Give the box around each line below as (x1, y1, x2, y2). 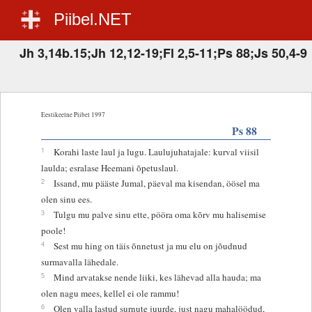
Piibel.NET (54, 10, 132, 29)
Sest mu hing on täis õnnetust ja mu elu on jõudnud (53, 239, 247, 252)
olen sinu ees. (40, 192, 92, 205)
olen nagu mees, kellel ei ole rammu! (40, 286, 179, 299)
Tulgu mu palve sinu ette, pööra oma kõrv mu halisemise (53, 208, 266, 221)
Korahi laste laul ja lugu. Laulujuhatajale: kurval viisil (53, 145, 259, 158)
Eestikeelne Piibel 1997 (40, 109, 105, 119)
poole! (40, 224, 65, 237)
